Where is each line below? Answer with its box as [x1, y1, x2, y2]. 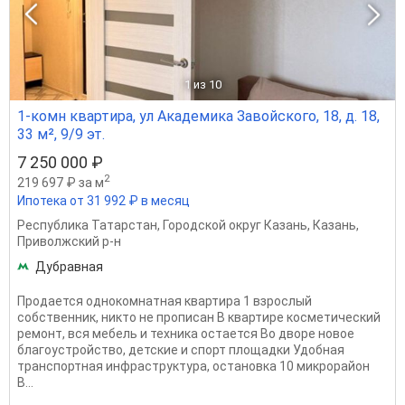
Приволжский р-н [17, 233, 121, 249]
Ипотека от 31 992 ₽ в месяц [17, 193, 190, 208]
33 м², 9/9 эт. [17, 125, 105, 143]
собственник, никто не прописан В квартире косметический [17, 309, 381, 325]
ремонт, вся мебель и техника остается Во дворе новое [17, 325, 354, 341]
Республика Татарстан [17, 217, 157, 232]
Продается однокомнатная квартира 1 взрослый [17, 293, 312, 308]
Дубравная [35, 259, 103, 274]
